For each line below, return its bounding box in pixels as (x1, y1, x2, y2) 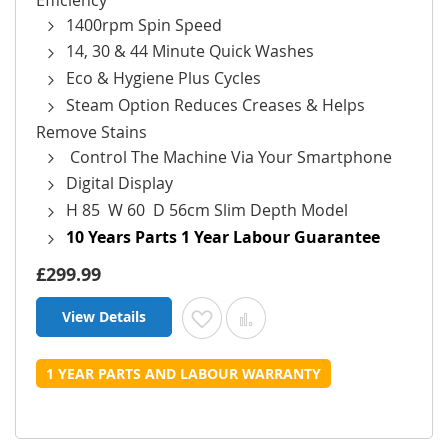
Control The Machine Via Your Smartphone (66, 145, 392, 168)
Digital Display (66, 172, 173, 195)
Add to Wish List (216, 306, 324, 326)
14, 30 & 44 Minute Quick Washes (66, 40, 314, 63)
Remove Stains (36, 120, 147, 143)
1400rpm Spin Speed (66, 13, 222, 36)
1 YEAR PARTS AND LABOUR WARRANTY (46, 363, 321, 383)
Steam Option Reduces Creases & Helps (66, 93, 365, 116)
